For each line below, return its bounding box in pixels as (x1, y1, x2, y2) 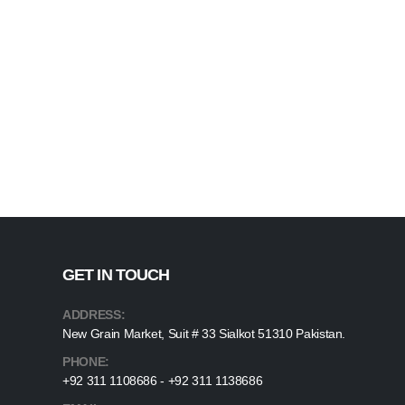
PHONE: (62, 354, 109, 370)
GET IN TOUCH (62, 266, 170, 285)
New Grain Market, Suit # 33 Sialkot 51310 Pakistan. (62, 326, 346, 342)
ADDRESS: (62, 307, 126, 323)
